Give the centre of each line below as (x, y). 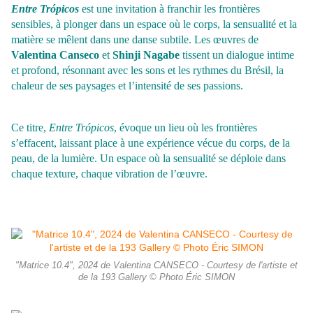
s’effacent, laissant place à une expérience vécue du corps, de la (151, 143)
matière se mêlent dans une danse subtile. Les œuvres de (135, 40)
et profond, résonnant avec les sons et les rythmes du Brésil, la (147, 71)
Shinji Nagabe (147, 55)
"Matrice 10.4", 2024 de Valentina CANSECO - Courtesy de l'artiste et (156, 266)
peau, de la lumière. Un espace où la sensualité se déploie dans (148, 159)
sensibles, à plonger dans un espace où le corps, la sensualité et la (154, 24)
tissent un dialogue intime (238, 55)
